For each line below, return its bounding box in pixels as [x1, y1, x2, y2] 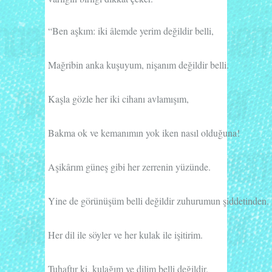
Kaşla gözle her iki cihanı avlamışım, [48, 92, 189, 105]
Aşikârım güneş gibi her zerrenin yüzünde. [48, 160, 211, 173]
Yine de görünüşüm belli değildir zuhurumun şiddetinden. [48, 194, 269, 207]
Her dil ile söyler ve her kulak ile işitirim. [48, 228, 203, 241]
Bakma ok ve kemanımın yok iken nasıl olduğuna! [48, 126, 240, 139]
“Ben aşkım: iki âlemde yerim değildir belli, [48, 24, 214, 37]
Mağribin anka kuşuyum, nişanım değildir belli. [48, 58, 229, 71]
